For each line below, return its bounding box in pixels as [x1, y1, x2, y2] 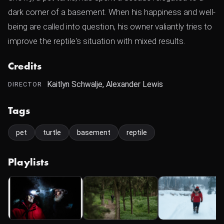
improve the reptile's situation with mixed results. [8, 36, 185, 46]
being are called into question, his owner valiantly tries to [8, 21, 212, 31]
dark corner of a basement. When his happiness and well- [8, 7, 215, 17]
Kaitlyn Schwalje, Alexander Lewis [47, 79, 163, 89]
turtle [43, 128, 61, 136]
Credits [8, 62, 42, 71]
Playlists [8, 158, 49, 167]
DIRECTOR [8, 80, 42, 88]
